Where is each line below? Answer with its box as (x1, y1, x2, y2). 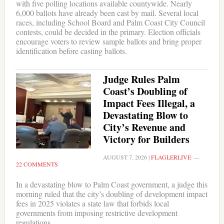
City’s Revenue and (102, 119, 185, 134)
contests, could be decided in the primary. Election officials (15, 26, 200, 37)
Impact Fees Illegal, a (102, 95, 195, 110)
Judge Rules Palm (102, 71, 180, 86)
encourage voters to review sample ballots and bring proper (15, 35, 201, 46)
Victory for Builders (102, 131, 189, 146)
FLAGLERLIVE (150, 152, 191, 161)
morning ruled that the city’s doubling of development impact (15, 188, 207, 199)
